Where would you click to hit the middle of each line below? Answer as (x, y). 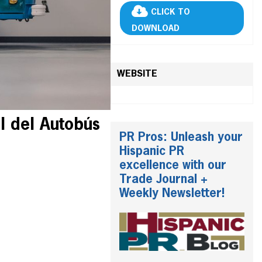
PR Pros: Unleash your (181, 137)
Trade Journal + (163, 180)
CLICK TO (170, 13)
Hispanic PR (151, 151)
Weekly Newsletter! (172, 194)
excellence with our (173, 166)
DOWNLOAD (155, 29)
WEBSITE (137, 74)
